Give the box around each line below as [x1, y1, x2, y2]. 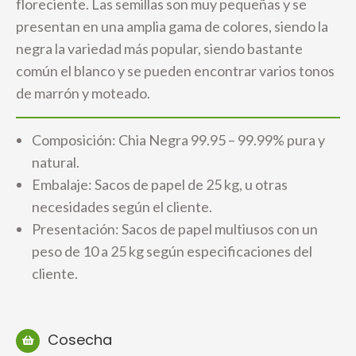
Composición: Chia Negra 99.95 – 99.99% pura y [32, 131, 325, 149]
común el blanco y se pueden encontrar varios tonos [16, 62, 335, 79]
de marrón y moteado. [16, 84, 150, 102]
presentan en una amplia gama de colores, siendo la [16, 17, 328, 35]
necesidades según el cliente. [32, 198, 212, 215]
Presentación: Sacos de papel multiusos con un [32, 220, 318, 238]
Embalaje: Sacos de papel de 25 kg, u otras [32, 176, 288, 193]
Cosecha [48, 330, 112, 350]
